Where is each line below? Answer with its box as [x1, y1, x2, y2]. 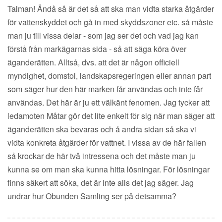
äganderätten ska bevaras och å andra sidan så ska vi [7, 123, 196, 135]
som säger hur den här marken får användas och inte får [7, 83, 203, 95]
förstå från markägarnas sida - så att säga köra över [7, 43, 186, 55]
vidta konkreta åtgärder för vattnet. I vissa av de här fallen [7, 137, 206, 149]
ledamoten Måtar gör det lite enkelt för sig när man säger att [7, 110, 215, 122]
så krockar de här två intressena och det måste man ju [7, 150, 196, 162]
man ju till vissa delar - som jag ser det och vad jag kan [7, 30, 199, 42]
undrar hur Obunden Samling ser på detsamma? [7, 190, 176, 202]
